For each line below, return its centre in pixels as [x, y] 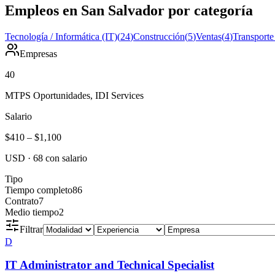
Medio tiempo [32, 212]
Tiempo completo [39, 190]
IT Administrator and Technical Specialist [110, 265]
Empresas [38, 53]
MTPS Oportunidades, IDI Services [74, 95]
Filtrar [31, 229]
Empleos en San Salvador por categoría [129, 10]
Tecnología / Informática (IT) [61, 36]
